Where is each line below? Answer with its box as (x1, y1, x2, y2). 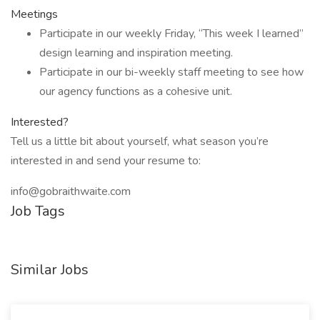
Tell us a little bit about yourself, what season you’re (11, 134, 269, 149)
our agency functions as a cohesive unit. (39, 84, 232, 99)
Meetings (11, 6, 58, 22)
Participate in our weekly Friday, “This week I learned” (39, 26, 304, 41)
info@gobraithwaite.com (11, 184, 131, 199)
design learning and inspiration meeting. (39, 45, 233, 61)
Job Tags (11, 201, 65, 221)
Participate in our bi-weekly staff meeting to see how (39, 64, 304, 80)
